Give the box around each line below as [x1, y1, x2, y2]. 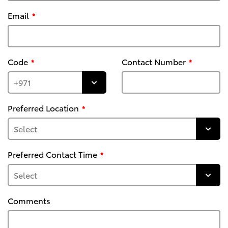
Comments [8, 194, 50, 207]
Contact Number [122, 55, 186, 68]
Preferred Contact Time [8, 148, 97, 160]
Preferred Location [8, 102, 79, 114]
